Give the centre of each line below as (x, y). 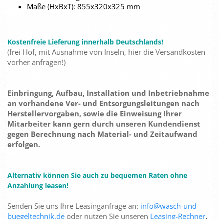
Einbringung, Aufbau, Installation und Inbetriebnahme (108, 93)
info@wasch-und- (170, 206)
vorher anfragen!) (36, 62)
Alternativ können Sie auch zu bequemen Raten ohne (97, 175)
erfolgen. (24, 144)
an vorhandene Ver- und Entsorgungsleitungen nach (103, 103)
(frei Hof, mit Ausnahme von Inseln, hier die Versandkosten (106, 52)
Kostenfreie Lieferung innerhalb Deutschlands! (85, 42)
